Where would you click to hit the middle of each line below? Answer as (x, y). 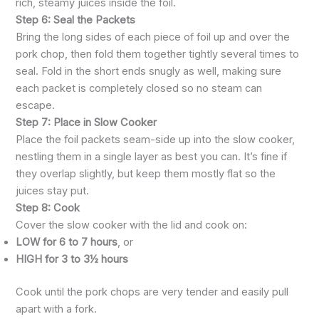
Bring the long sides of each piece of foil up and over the (153, 37)
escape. (36, 106)
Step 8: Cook (48, 208)
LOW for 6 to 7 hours (67, 242)
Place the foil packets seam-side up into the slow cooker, (156, 140)
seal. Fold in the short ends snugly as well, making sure (149, 72)
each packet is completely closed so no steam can (139, 89)
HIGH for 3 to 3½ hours (72, 260)
